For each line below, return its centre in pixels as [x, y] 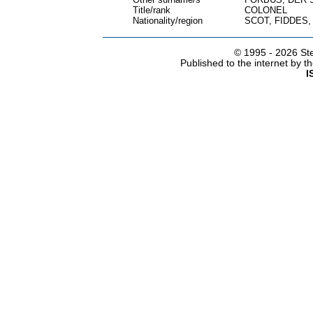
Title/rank [151, 10]
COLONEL [265, 10]
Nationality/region [167, 21]
